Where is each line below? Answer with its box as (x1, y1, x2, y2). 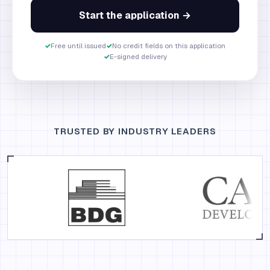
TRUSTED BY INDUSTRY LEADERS (54, 125, 216, 137)
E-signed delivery (109, 52, 167, 61)
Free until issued (51, 41, 106, 50)
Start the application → (79, 9, 191, 22)
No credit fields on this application (112, 41, 225, 50)
